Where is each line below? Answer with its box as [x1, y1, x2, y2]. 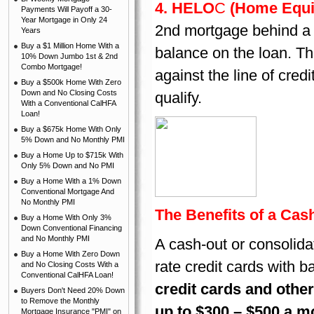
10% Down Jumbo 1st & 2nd [21, 52, 118, 60]
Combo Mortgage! [21, 62, 82, 71]
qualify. [155, 89, 202, 107]
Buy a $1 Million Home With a [21, 41, 119, 50]
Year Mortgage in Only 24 [21, 15, 107, 24]
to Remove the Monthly [21, 296, 100, 305]
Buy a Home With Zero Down [21, 250, 120, 258]
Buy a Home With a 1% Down [21, 177, 121, 185]
